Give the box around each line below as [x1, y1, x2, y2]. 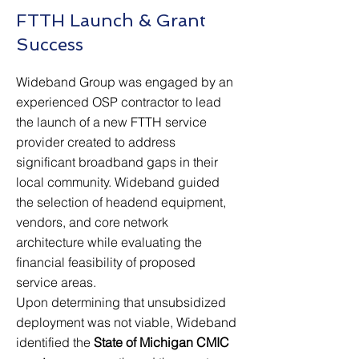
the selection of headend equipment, [16, 194, 226, 210]
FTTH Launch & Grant [16, 10, 206, 30]
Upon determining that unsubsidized [16, 294, 226, 310]
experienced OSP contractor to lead [16, 94, 221, 110]
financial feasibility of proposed [16, 254, 196, 270]
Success [16, 34, 83, 54]
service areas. [16, 274, 96, 290]
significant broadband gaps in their [16, 154, 218, 170]
